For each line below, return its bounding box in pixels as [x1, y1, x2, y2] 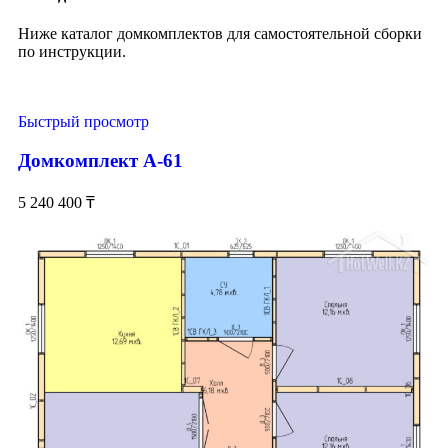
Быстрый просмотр [18, 113, 149, 131]
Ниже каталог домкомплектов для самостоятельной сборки [18, 25, 422, 43]
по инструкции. [18, 43, 126, 61]
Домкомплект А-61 [18, 150, 183, 172]
